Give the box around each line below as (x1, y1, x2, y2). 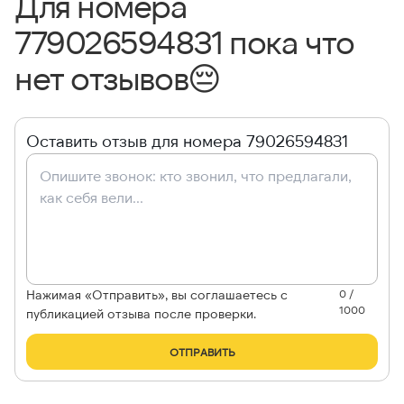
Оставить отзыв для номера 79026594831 (26, 131, 348, 151)
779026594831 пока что (14, 22, 354, 61)
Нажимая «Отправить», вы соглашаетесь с (26, 287, 288, 303)
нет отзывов (14, 58, 188, 97)
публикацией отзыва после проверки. (26, 306, 256, 322)
